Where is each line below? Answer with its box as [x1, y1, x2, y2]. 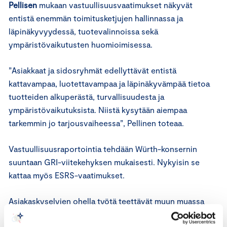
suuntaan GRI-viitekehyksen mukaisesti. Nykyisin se [9, 157, 200, 167]
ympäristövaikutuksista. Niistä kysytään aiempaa [9, 104, 187, 115]
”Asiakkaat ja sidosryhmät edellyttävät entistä [9, 65, 176, 75]
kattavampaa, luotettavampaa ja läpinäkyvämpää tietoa [9, 78, 210, 88]
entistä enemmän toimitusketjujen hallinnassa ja [9, 13, 183, 23]
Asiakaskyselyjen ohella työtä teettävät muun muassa [9, 196, 204, 206]
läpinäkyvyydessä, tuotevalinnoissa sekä [9, 26, 158, 36]
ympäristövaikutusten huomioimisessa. [9, 39, 153, 49]
